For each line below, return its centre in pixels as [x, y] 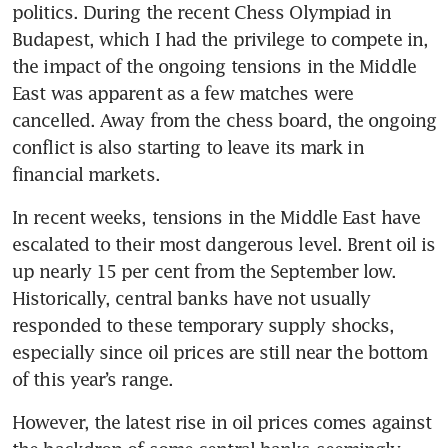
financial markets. [86, 173]
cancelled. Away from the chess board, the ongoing [224, 119]
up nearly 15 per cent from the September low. [204, 270]
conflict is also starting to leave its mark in [188, 146]
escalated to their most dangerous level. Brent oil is [224, 243]
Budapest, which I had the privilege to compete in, [220, 38]
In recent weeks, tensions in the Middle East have [216, 216]
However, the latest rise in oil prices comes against [222, 421]
